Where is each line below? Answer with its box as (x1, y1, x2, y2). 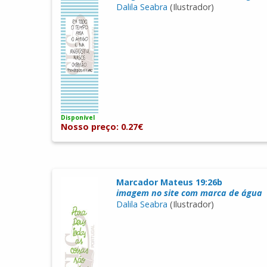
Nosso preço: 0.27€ (61, 121, 144, 133)
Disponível (61, 113, 95, 122)
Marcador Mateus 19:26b (116, 176, 222, 188)
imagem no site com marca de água (116, 187, 262, 199)
